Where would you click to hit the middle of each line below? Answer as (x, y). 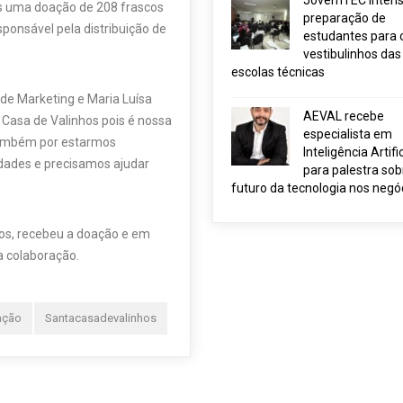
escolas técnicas (278, 72)
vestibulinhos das (352, 54)
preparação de (344, 18)
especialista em (347, 134)
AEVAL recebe (343, 116)
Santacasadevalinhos (101, 318)
